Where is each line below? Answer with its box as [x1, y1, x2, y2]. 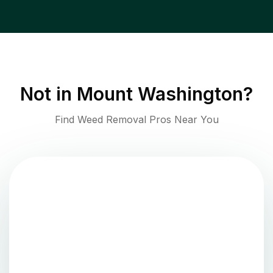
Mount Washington [77, 83, 243, 105]
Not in [20, 83, 77, 105]
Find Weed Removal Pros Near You [54, 113, 219, 126]
